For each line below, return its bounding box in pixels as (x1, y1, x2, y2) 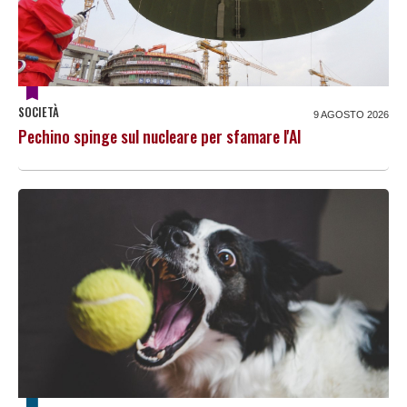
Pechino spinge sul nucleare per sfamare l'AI (18, 124, 302, 148)
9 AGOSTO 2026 (313, 108, 389, 120)
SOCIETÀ (18, 102, 59, 121)
